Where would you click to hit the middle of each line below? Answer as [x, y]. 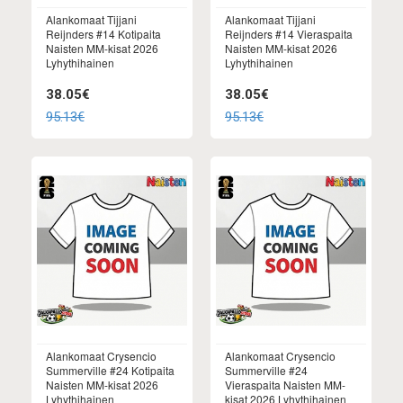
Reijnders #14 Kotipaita [103, 34]
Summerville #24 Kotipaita [110, 370]
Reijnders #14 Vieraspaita [289, 34]
